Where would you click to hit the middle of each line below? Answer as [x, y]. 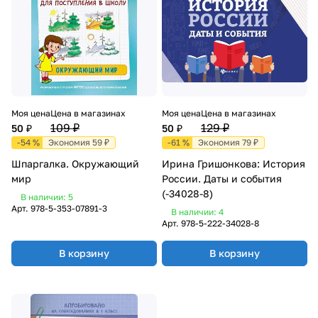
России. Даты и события [222, 178]
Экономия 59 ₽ [79, 142]
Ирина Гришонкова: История [234, 163]
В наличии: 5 [47, 197]
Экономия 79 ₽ [228, 142]
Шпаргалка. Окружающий [75, 163]
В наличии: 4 [197, 212]
